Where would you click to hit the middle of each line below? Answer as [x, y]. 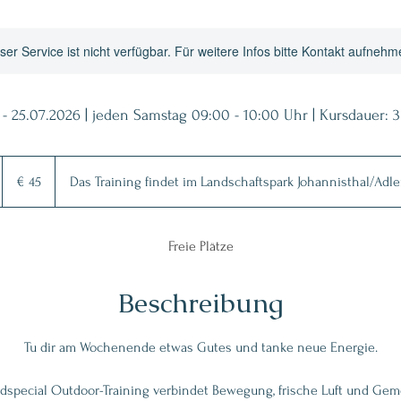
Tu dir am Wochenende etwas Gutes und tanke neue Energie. [200, 347]
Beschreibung [200, 303]
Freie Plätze [200, 246]
